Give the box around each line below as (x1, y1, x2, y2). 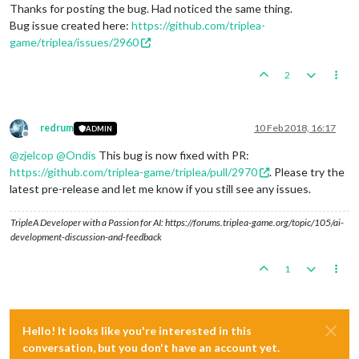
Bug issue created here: (10, 18, 131, 33)
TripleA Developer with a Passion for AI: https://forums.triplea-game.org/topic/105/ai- (10, 216, 344, 229)
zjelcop (19, 148, 54, 163)
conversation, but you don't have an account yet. (22, 341, 280, 355)
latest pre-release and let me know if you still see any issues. (10, 182, 311, 196)
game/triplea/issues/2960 (10, 35, 139, 50)
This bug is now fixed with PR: (96, 148, 249, 163)
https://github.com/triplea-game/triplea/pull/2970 (10, 165, 257, 179)
